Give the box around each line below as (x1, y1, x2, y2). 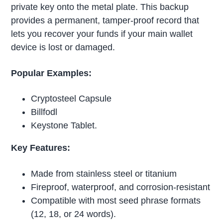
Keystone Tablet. (31, 120, 98, 131)
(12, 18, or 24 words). (31, 209, 116, 220)
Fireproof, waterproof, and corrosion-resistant (31, 182, 211, 193)
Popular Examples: (11, 68, 92, 78)
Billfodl (31, 107, 58, 117)
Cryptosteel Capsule (31, 94, 112, 104)
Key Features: (11, 143, 71, 153)
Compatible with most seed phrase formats (31, 196, 201, 206)
